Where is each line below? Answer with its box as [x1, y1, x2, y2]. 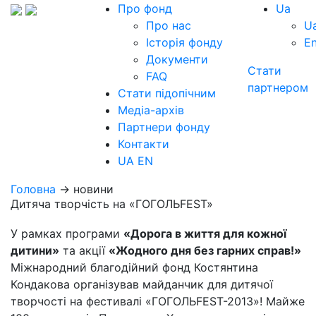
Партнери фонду [118, 120, 210, 134]
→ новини [56, 182, 114, 196]
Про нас [146, 18, 191, 32]
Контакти [118, 137, 169, 151]
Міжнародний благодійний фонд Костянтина [11, 260, 258, 274]
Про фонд [118, 1, 172, 16]
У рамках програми [11, 226, 123, 241]
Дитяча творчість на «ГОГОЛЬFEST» [11, 197, 213, 211]
